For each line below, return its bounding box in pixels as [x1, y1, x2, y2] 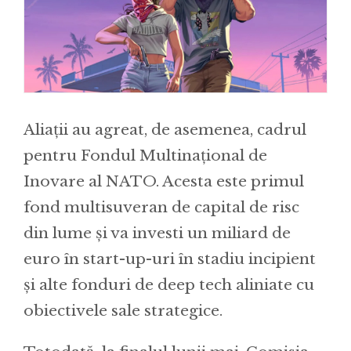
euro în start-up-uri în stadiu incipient [24, 249, 316, 268]
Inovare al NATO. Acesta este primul [24, 172, 304, 190]
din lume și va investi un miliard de [24, 223, 291, 242]
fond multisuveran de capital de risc [24, 197, 299, 216]
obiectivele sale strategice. [24, 301, 223, 320]
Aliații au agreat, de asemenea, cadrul [24, 120, 306, 139]
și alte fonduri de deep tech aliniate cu [24, 275, 314, 294]
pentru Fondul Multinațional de [24, 146, 267, 165]
